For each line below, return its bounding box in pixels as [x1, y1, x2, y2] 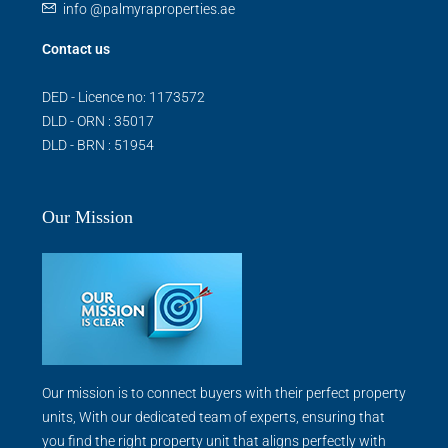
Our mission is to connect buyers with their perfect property [42, 384, 406, 401]
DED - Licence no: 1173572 [42, 88, 205, 105]
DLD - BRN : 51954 [42, 136, 154, 153]
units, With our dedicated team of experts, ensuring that [42, 408, 385, 425]
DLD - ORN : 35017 [42, 112, 154, 129]
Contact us [42, 40, 110, 57]
